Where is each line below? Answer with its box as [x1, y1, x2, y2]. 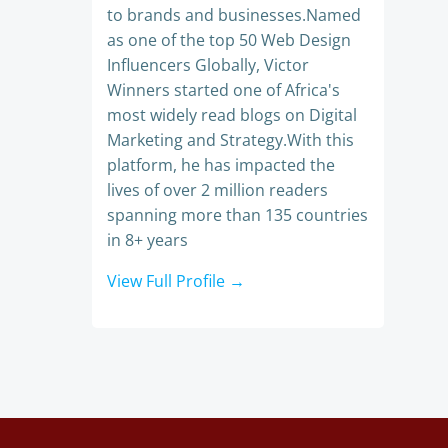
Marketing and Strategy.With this [107, 129, 354, 151]
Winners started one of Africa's [107, 79, 340, 101]
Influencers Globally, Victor [107, 54, 309, 76]
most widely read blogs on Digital [107, 104, 357, 126]
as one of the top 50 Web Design [107, 29, 351, 51]
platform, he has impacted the [107, 154, 335, 176]
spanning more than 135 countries [107, 204, 368, 226]
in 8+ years [107, 229, 188, 251]
